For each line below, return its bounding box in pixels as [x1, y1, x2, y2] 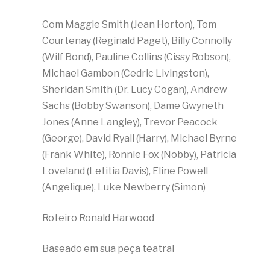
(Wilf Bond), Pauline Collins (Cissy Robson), [42, 51, 231, 63]
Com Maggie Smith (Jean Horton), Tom [42, 19, 216, 31]
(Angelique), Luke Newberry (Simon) [42, 181, 206, 193]
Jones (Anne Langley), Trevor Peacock [42, 116, 218, 128]
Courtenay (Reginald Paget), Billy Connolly [42, 35, 232, 47]
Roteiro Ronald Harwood [42, 212, 154, 224]
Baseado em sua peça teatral [42, 243, 174, 255]
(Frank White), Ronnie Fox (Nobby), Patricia [42, 149, 236, 161]
